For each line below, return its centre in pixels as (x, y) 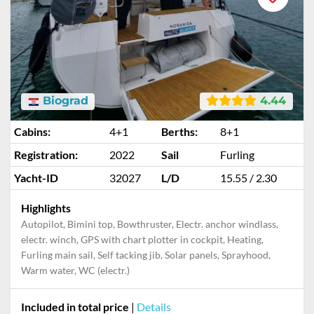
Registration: (46, 155)
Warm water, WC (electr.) (75, 270)
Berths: (179, 131)
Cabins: (32, 131)
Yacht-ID (36, 178)
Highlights (46, 208)
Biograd (63, 101)
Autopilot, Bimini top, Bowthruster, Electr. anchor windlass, (150, 224)
